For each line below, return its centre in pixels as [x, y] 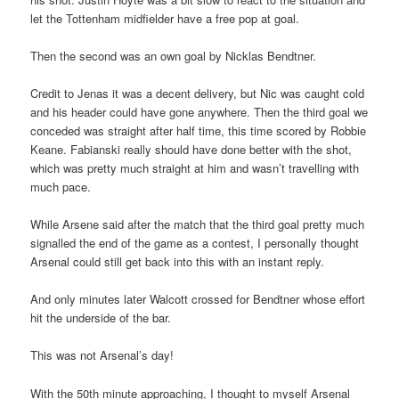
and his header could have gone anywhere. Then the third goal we [199, 112]
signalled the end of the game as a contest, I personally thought [195, 243]
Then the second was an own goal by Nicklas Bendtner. [174, 55]
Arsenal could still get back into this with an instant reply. [178, 262]
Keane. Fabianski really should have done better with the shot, [191, 150]
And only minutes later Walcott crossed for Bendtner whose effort [198, 299]
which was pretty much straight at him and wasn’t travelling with [195, 168]
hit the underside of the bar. [101, 318]
